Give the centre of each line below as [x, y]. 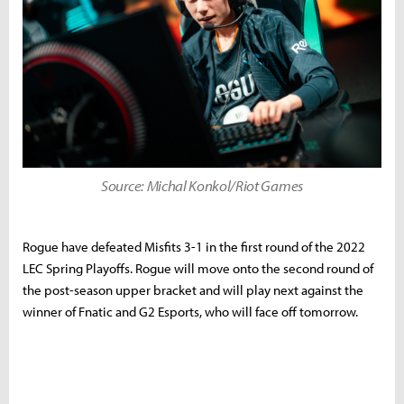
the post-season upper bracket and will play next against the [193, 289]
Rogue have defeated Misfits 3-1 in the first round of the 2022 [194, 246]
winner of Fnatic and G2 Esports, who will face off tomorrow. [190, 311]
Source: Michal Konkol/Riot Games [202, 185]
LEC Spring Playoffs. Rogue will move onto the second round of [198, 268]
